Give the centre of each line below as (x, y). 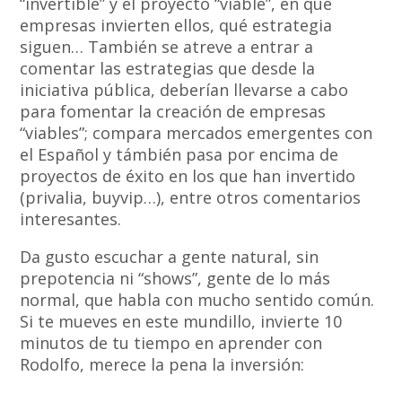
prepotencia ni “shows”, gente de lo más (175, 279)
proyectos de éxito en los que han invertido (188, 176)
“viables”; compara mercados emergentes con (197, 133)
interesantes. (71, 219)
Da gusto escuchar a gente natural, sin (170, 257)
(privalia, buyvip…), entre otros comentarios (191, 198)
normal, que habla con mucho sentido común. (197, 300)
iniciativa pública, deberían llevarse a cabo (184, 90)
